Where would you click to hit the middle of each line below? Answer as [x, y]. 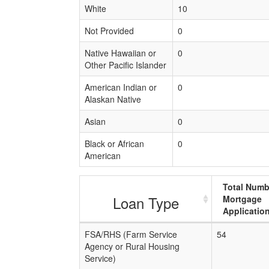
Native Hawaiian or [120, 53]
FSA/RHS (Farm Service [131, 234]
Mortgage [242, 199]
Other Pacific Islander [125, 65]
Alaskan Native [113, 99]
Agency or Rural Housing [132, 246]
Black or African [114, 144]
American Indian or [121, 87]
